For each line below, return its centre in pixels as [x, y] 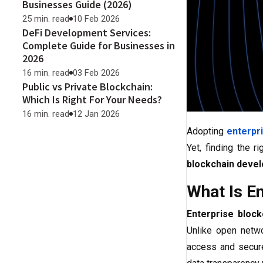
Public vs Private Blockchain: [87, 87]
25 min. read [46, 19]
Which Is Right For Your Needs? [92, 100]
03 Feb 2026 [96, 73]
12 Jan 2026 [96, 114]
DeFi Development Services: [87, 33]
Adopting [207, 131]
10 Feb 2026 [96, 19]
